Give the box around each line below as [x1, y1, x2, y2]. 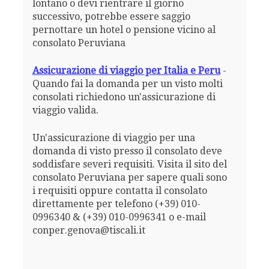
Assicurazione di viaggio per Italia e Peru [32, 64, 220, 76]
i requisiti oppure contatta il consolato [32, 184, 207, 196]
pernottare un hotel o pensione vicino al [32, 23, 216, 35]
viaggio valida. [32, 104, 98, 116]
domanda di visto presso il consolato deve [32, 145, 222, 157]
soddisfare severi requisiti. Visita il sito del [32, 158, 227, 170]
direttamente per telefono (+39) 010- [32, 198, 201, 210]
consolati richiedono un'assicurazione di [32, 91, 216, 103]
